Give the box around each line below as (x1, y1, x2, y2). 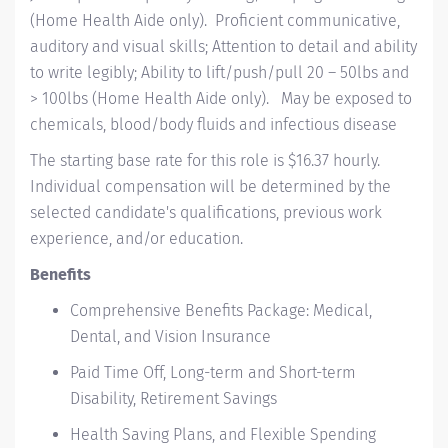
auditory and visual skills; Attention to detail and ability (30, 37, 417, 56)
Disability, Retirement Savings (70, 389, 277, 408)
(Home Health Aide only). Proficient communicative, (30, 11, 400, 30)
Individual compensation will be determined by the (30, 177, 391, 196)
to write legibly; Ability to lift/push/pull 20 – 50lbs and (30, 63, 409, 82)
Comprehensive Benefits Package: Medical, (70, 301, 372, 320)
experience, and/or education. (30, 229, 243, 248)
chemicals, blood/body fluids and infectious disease (30, 115, 397, 134)
